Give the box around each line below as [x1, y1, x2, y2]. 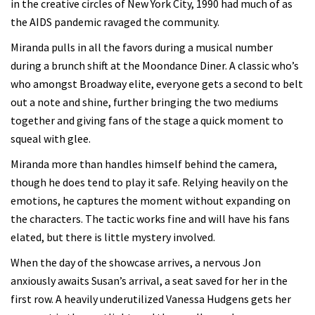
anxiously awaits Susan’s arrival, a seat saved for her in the [11, 273, 288, 288]
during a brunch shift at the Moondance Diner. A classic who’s [11, 58, 299, 72]
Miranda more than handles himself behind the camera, [11, 156, 277, 171]
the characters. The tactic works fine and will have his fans [11, 211, 290, 226]
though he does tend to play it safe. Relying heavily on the [11, 174, 288, 189]
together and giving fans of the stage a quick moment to [11, 112, 283, 127]
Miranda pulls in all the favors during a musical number [11, 39, 273, 54]
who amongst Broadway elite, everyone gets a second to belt [11, 76, 303, 91]
